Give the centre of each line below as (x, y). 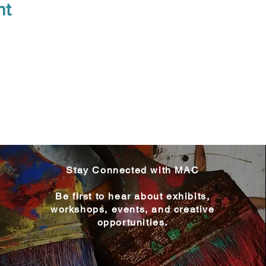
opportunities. (132, 222)
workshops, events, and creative (132, 209)
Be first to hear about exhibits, (133, 196)
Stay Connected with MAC (133, 170)
